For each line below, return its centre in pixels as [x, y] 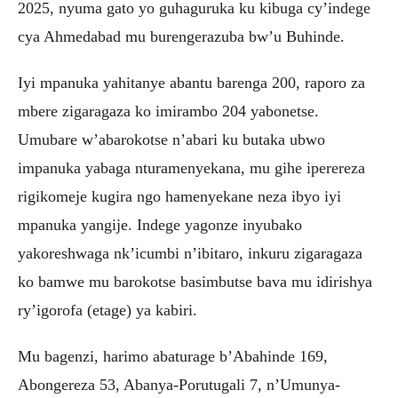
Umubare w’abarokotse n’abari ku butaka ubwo [171, 139]
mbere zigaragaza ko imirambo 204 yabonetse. [168, 111]
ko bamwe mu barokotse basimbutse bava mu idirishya [195, 281]
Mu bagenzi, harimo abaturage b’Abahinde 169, [173, 356]
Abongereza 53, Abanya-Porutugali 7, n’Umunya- [179, 384]
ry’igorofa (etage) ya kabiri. [107, 310]
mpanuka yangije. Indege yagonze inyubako [160, 224]
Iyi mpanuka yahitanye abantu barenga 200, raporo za [191, 82]
